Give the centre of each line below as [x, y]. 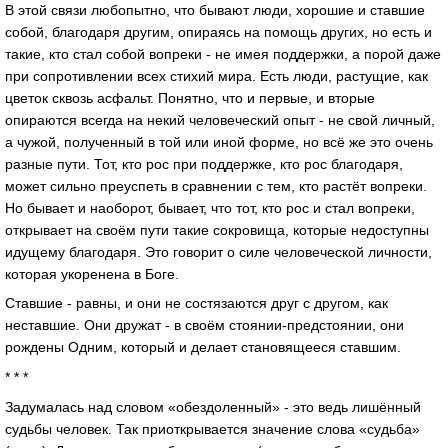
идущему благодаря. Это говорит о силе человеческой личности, [218, 251]
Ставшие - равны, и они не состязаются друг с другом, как [196, 303]
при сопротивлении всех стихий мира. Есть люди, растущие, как [216, 75]
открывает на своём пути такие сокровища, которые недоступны [217, 229]
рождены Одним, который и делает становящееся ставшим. [203, 347]
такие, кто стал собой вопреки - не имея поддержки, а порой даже [223, 53]
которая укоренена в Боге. [92, 273]
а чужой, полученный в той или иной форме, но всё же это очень [219, 141]
